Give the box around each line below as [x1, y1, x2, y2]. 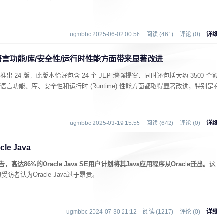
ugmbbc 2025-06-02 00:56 [70, 31, 140, 38]
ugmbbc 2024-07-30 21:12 [66, 208, 137, 215]
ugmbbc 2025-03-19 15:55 [70, 120, 140, 126]
